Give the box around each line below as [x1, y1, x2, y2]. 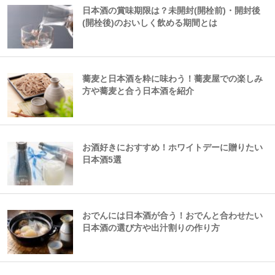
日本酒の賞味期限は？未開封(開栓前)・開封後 [82, 6, 260, 15]
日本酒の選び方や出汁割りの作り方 [82, 223, 220, 233]
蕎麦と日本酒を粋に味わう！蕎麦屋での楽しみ [82, 74, 263, 84]
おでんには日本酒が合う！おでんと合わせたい [82, 211, 263, 221]
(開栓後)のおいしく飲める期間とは [82, 18, 217, 28]
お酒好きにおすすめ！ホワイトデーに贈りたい [82, 142, 263, 152]
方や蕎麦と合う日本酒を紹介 [82, 87, 194, 96]
